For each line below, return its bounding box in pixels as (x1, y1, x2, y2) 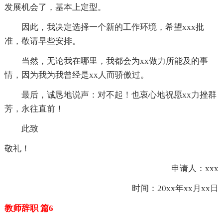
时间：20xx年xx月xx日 (115, 184, 219, 194)
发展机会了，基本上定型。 (4, 2, 106, 12)
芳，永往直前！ (4, 104, 64, 114)
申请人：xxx (154, 164, 219, 174)
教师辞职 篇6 (4, 204, 53, 214)
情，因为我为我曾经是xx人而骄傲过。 (4, 70, 149, 80)
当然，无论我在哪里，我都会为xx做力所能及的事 (4, 56, 208, 66)
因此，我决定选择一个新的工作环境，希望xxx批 (4, 22, 204, 32)
